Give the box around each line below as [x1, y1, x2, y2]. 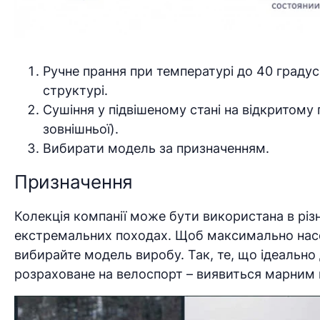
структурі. [43, 82, 108, 98]
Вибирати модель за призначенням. [43, 140, 269, 156]
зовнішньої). [43, 121, 119, 136]
